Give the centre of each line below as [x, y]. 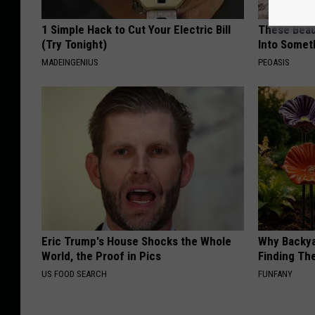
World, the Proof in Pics [101, 256]
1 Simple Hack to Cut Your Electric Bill [136, 30]
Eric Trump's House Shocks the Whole [136, 242]
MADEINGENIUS [70, 63]
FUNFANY [276, 274]
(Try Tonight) [74, 45]
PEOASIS [274, 63]
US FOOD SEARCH [74, 274]
